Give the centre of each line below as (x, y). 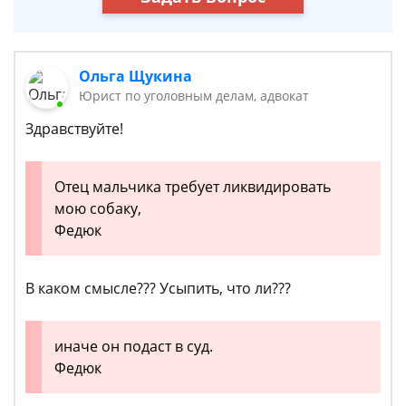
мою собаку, (98, 209)
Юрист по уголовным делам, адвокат (194, 96)
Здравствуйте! (74, 129)
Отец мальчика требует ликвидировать (193, 187)
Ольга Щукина (136, 76)
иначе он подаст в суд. (134, 347)
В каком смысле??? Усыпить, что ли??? (158, 289)
